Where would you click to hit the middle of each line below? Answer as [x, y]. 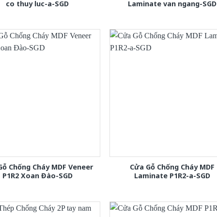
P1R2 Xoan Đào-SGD [37, 176]
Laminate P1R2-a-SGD [172, 176]
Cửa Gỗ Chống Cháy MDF [172, 167]
